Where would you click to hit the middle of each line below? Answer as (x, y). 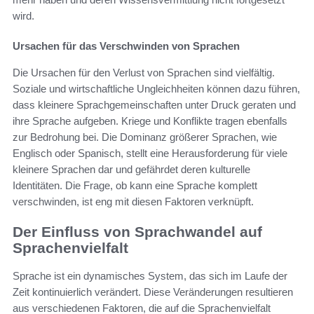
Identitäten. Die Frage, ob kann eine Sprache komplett (135, 185)
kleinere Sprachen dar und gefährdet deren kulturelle (131, 169)
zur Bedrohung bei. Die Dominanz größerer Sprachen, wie (145, 137)
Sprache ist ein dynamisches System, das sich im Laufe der (150, 276)
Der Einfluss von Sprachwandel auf (137, 231)
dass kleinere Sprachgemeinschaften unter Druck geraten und (154, 104)
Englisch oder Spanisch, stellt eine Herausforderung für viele (150, 153)
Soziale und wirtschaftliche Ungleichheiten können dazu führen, (156, 88)
